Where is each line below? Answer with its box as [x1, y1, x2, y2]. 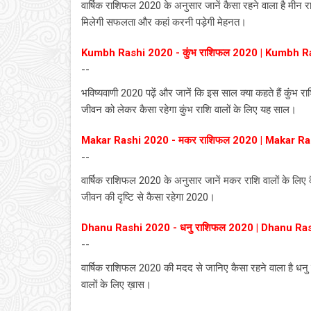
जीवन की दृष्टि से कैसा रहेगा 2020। [81, 191, 215, 203]
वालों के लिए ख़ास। [81, 278, 151, 291]
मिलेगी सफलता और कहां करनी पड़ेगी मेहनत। [81, 16, 246, 28]
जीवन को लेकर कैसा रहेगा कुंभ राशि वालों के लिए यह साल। [81, 103, 296, 116]
